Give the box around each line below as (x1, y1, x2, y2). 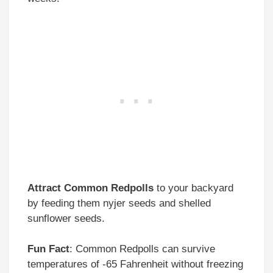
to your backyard (157, 182, 233, 194)
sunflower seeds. (27, 212, 105, 224)
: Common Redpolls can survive (69, 243, 215, 255)
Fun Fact (27, 243, 69, 255)
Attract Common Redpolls (27, 182, 157, 194)
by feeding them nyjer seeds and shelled (27, 197, 211, 209)
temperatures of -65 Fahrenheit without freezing (27, 258, 243, 271)
